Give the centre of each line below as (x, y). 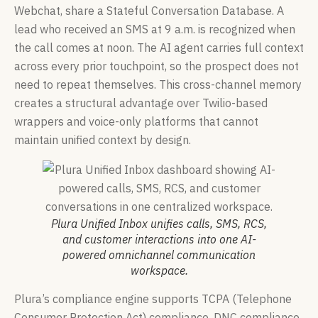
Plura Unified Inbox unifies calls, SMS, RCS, (159, 224)
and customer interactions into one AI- (159, 240)
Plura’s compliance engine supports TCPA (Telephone (153, 299)
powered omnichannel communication (159, 255)
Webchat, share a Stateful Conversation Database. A (149, 11)
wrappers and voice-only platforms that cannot (136, 122)
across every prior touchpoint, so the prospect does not (157, 66)
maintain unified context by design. (103, 140)
